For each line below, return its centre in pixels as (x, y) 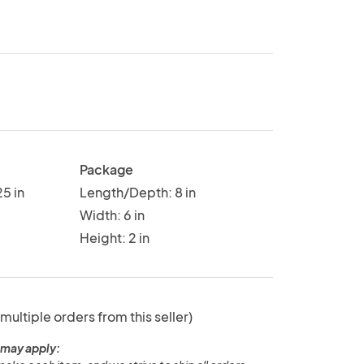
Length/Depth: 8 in (137, 192)
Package (106, 169)
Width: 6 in (112, 214)
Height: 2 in (114, 237)
